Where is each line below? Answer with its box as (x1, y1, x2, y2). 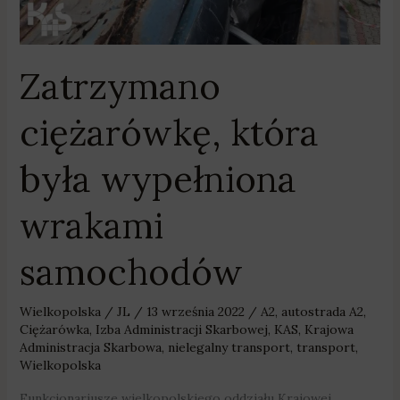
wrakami (19, 202, 163, 248)
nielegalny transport (167, 338, 290, 355)
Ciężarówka (19, 321, 89, 337)
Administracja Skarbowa (19, 338, 162, 355)
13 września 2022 (146, 303, 248, 320)
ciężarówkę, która (19, 109, 319, 155)
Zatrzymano (19, 62, 221, 109)
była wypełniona (19, 155, 296, 202)
